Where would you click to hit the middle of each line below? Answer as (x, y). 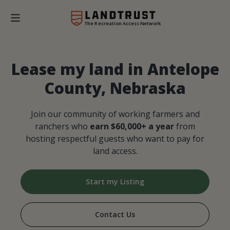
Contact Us (115, 215)
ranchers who (62, 127)
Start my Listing (115, 182)
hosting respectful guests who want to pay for (115, 139)
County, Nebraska (115, 88)
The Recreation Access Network (123, 23)
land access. (115, 151)
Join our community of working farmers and (115, 114)
